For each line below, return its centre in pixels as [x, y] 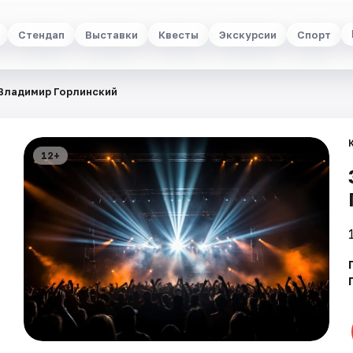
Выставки [111, 34]
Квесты [178, 34]
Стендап [41, 34]
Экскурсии [247, 34]
